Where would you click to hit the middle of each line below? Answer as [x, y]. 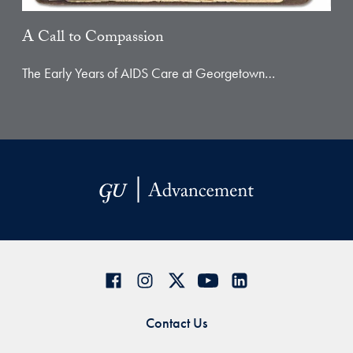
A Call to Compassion [93, 39]
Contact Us [176, 322]
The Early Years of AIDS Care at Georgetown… [149, 73]
